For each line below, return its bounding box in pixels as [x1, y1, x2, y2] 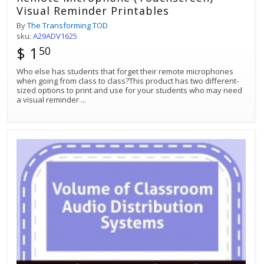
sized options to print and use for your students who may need [16, 84, 242, 95]
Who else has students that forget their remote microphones [16, 65, 233, 77]
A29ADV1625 [33, 30, 77, 41]
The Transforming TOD [27, 19, 108, 31]
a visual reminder [16, 94, 81, 105]
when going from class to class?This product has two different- [16, 75, 239, 86]
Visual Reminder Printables [16, 3, 169, 18]
